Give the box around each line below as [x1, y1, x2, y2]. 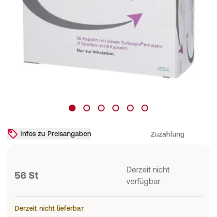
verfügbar [126, 176, 160, 186]
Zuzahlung [151, 130, 185, 138]
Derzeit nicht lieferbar [15, 204, 84, 212]
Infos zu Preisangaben [20, 129, 92, 138]
